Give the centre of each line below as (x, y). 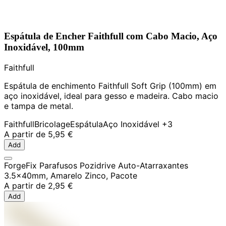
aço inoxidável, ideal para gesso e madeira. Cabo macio (111, 96)
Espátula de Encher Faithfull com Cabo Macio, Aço (111, 36)
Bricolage (52, 124)
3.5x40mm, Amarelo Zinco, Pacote (71, 175)
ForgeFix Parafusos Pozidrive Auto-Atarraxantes (96, 165)
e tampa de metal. (39, 106)
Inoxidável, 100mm (44, 47)
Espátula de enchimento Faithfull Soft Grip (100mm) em (110, 86)
